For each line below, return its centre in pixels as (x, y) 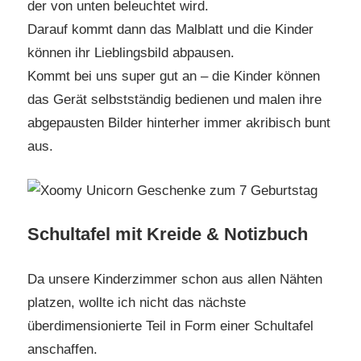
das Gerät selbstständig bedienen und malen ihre (174, 100)
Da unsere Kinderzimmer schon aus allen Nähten (175, 279)
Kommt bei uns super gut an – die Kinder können (174, 77)
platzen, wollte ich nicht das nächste (137, 302)
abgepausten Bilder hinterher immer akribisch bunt (179, 123)
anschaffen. (62, 349)
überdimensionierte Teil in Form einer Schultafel (170, 326)
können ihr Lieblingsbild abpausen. (131, 53)
